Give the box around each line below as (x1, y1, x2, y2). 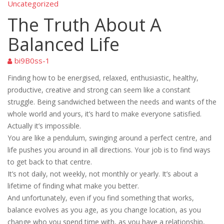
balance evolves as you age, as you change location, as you (7, 205, 201, 215)
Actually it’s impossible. (7, 121, 81, 131)
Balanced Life (7, 32, 119, 57)
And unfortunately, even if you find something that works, (7, 193, 194, 203)
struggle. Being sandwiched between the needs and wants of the (7, 97, 216, 107)
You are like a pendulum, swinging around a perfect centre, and (7, 133, 211, 143)
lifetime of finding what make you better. (7, 181, 141, 191)
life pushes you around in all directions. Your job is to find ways (7, 145, 210, 155)
